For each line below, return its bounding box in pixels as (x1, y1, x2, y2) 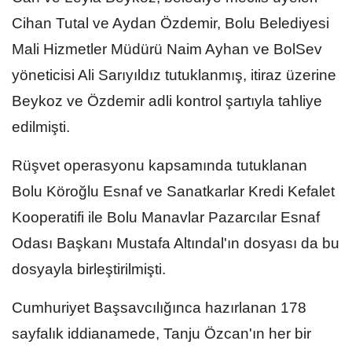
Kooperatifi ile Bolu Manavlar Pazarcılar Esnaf (12, 208, 320, 225)
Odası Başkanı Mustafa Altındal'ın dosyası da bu (12, 234, 339, 251)
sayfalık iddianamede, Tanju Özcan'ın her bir (12, 324, 311, 342)
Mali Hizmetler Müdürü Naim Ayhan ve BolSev (12, 40, 322, 57)
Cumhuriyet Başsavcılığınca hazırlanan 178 (12, 299, 306, 316)
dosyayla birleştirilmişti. (12, 260, 166, 277)
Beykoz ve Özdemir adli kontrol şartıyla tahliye (12, 92, 322, 109)
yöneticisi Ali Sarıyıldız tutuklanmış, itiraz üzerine (12, 66, 336, 83)
